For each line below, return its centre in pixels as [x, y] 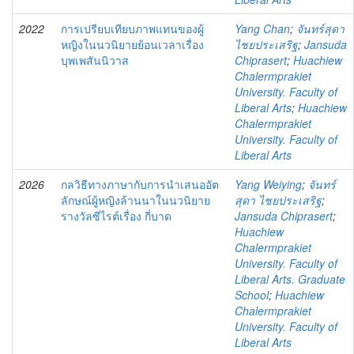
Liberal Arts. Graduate [290, 279]
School [252, 295]
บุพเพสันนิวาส [95, 60]
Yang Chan [262, 28]
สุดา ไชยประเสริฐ [278, 200]
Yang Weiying [268, 184]
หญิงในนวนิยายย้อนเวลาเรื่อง [132, 44]
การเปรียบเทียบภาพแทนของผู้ [132, 28]
